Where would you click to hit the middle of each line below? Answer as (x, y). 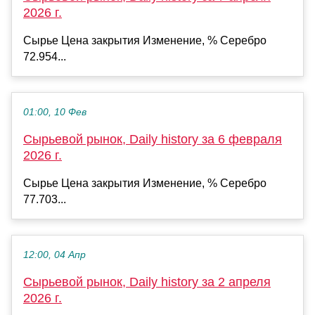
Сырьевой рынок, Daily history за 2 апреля (147, 282)
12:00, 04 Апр (54, 255)
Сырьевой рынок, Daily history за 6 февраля (153, 139)
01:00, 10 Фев (55, 112)
